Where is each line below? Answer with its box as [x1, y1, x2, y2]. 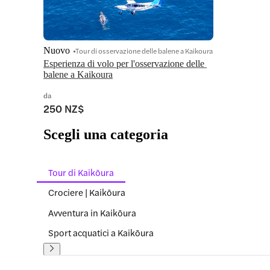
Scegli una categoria [43, 127, 168, 142]
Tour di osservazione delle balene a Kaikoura [75, 45, 213, 57]
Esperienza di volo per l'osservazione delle [43, 58, 204, 69]
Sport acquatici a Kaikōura [48, 226, 154, 239]
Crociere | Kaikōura [48, 186, 125, 199]
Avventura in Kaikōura [48, 206, 136, 219]
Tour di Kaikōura [48, 165, 114, 178]
